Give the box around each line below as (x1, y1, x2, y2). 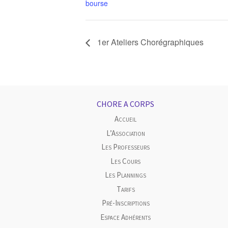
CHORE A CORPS (97, 98, 155, 109)
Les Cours (110, 156, 141, 166)
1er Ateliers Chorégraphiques (95, 36, 204, 48)
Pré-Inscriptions (101, 198, 150, 208)
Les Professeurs (101, 142, 150, 152)
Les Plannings (105, 170, 147, 180)
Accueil (115, 114, 137, 124)
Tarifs (116, 184, 135, 194)
